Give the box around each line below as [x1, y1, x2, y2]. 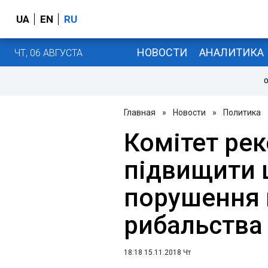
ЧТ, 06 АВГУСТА [14, 47, 83, 59]
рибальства [124, 211, 263, 240]
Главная [124, 108, 156, 117]
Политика [223, 108, 261, 117]
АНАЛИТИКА [199, 45, 264, 59]
